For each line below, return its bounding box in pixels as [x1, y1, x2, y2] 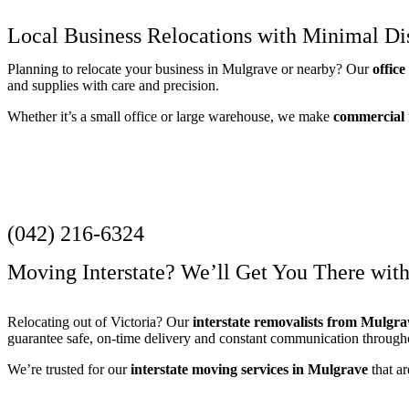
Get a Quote [29, 197, 98, 213]
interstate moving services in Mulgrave [131, 362, 368, 378]
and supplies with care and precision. [7, 78, 219, 94]
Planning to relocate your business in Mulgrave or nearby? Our [7, 61, 372, 78]
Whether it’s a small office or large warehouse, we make [7, 109, 333, 125]
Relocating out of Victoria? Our [7, 314, 193, 330]
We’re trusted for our [7, 362, 131, 378]
